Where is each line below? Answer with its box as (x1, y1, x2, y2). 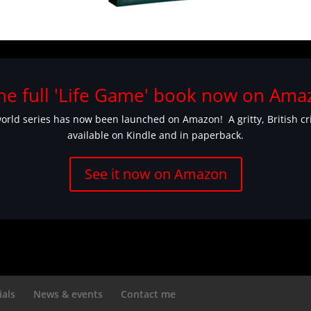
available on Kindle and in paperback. (67, 128, 244, 142)
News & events (33, 287, 103, 301)
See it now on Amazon (84, 165, 227, 184)
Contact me (121, 287, 176, 301)
